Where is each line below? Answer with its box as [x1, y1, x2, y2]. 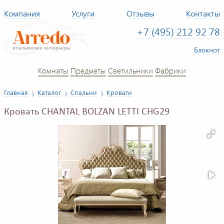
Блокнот [194, 44, 220, 54]
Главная [4, 88, 28, 96]
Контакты [186, 8, 220, 18]
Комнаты [38, 64, 68, 75]
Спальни [70, 88, 97, 96]
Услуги [71, 8, 95, 18]
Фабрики [155, 64, 186, 75]
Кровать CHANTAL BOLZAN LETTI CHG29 [4, 107, 169, 117]
